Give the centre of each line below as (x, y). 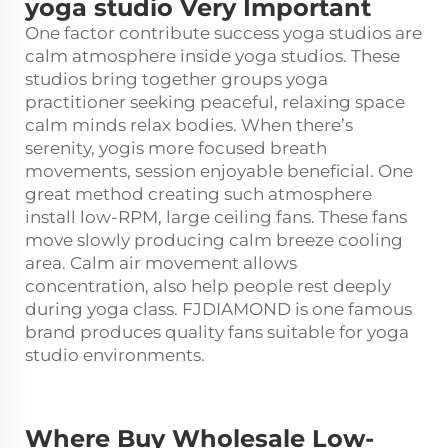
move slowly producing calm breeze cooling (214, 239)
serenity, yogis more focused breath (176, 147)
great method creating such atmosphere (198, 193)
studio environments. (117, 354)
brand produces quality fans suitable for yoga (217, 331)
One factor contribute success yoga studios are (223, 32)
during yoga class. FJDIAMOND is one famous (218, 308)
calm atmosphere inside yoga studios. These (212, 55)
